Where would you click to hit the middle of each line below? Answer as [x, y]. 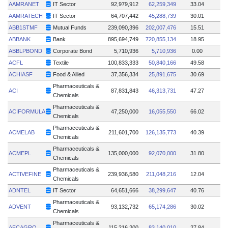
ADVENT [20, 206]
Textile [61, 62]
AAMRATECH [26, 16]
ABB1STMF [23, 27]
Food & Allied [69, 74]
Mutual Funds [70, 27]
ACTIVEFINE [25, 174]
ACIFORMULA [27, 111]
